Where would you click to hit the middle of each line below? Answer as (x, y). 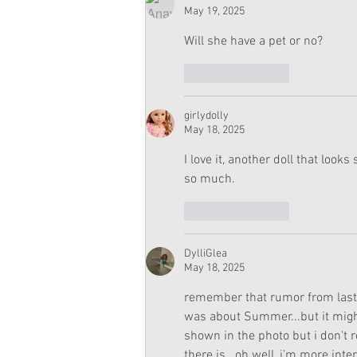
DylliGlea (206, 254)
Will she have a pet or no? (253, 42)
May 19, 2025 (214, 12)
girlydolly (206, 116)
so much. (211, 180)
